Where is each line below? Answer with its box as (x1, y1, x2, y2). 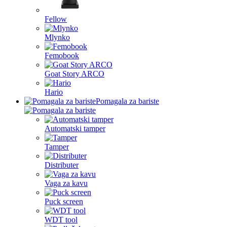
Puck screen (45, 197, 83, 206)
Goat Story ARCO (45, 69, 104, 78)
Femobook (45, 51, 79, 60)
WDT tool (45, 215, 78, 224)
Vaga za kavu (45, 179, 88, 187)
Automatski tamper (45, 124, 105, 133)
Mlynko (45, 33, 70, 42)
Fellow (45, 15, 67, 23)
